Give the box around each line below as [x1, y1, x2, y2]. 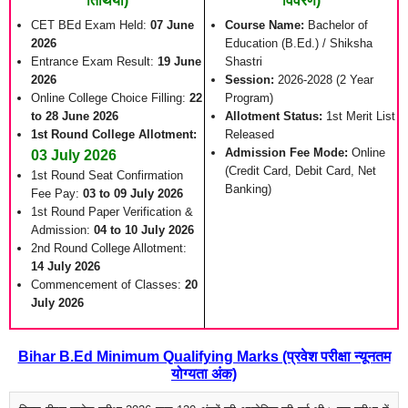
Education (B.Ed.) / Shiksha [225, 36, 372, 51]
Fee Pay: [31, 187, 83, 201]
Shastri [225, 55, 262, 69]
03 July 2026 [31, 148, 117, 164]
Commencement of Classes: [31, 278, 185, 292]
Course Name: [225, 18, 304, 33]
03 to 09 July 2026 [83, 187, 183, 201]
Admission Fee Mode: [225, 146, 348, 160]
